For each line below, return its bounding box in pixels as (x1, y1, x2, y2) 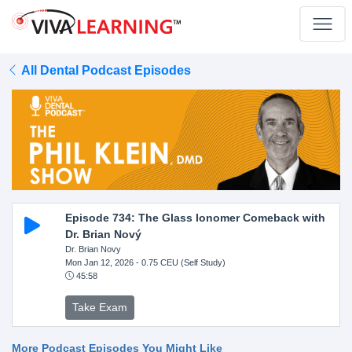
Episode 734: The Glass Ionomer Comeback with (64, 211, 325, 224)
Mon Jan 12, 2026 (64, 257, 134, 267)
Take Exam (71, 300, 127, 313)
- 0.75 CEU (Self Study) (133, 257, 225, 267)
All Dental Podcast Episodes (19, 64, 191, 77)
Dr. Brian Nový (64, 227, 141, 240)
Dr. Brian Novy (64, 244, 121, 254)
